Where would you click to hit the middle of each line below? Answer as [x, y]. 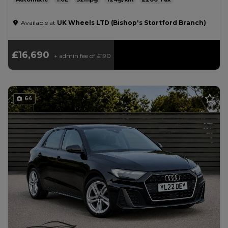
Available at [38, 23]
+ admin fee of [74, 56]
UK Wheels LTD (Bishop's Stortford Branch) [132, 23]
